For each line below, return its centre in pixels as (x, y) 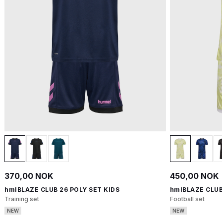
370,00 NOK (29, 176)
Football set (187, 199)
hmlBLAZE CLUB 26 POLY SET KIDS (62, 190)
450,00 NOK (194, 176)
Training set (22, 199)
